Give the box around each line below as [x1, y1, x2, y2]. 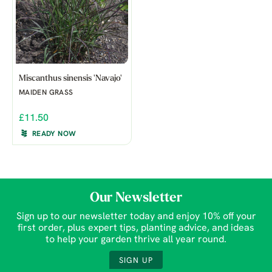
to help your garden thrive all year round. [46, 235, 226, 245]
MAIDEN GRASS [19, 89, 73, 97]
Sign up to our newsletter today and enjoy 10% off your [16, 212, 256, 222]
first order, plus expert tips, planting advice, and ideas [18, 223, 254, 234]
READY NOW [32, 131, 76, 138]
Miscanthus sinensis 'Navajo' [19, 74, 122, 84]
